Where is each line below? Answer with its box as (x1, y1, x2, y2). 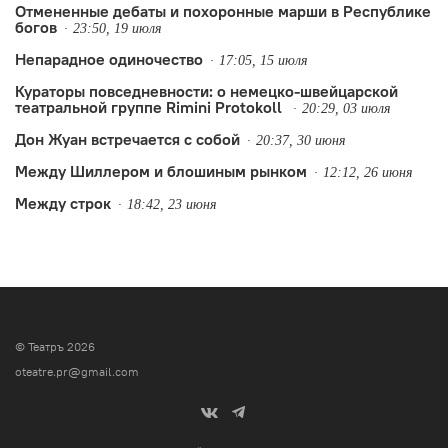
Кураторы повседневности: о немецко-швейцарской (15, 80, 398, 101)
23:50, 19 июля (73, 20, 162, 36)
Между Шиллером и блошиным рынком (15, 160, 307, 181)
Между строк (15, 192, 111, 213)
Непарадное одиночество (15, 48, 203, 69)
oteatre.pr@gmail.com (15, 364, 139, 379)
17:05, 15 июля (219, 52, 308, 68)
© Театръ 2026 (15, 339, 95, 354)
